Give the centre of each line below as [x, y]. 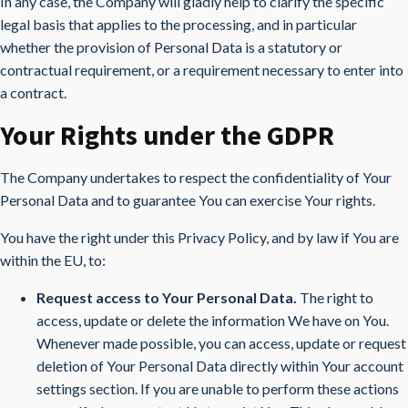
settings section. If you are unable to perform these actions [218, 388]
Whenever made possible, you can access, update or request [221, 343]
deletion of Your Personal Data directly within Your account [220, 366]
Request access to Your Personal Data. [167, 297]
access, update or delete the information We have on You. [213, 320]
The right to [335, 297]
